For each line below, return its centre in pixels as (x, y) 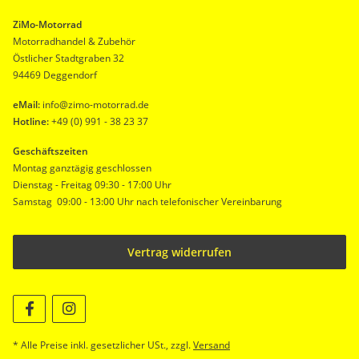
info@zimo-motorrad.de (96, 104)
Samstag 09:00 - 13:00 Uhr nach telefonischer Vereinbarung (147, 201)
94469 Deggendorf (55, 75)
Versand (212, 345)
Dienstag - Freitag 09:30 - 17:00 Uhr (92, 184)
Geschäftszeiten (50, 151)
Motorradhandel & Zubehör (74, 41)
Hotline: (31, 121)
